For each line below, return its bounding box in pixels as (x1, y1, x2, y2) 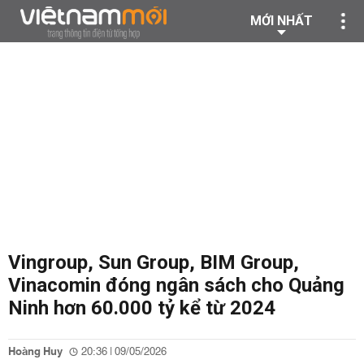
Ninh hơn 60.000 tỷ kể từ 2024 (8, 297, 275, 319)
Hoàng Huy (8, 342, 63, 362)
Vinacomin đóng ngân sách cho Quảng (8, 274, 344, 297)
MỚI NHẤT (250, 13, 313, 28)
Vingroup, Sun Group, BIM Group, (8, 251, 299, 274)
